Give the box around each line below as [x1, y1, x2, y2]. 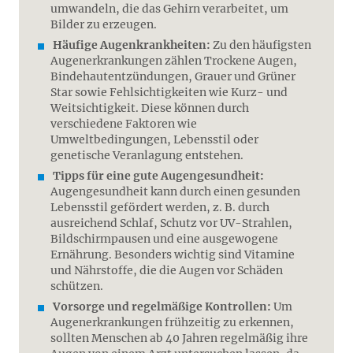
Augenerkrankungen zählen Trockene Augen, [50, 54, 297, 68]
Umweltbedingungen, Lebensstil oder [50, 132, 258, 147]
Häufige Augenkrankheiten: [53, 38, 210, 52]
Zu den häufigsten [210, 38, 311, 52]
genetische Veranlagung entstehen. [50, 148, 243, 162]
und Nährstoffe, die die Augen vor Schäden [50, 263, 283, 277]
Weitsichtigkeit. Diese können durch [50, 101, 249, 115]
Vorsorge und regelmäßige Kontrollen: [50, 299, 271, 314]
